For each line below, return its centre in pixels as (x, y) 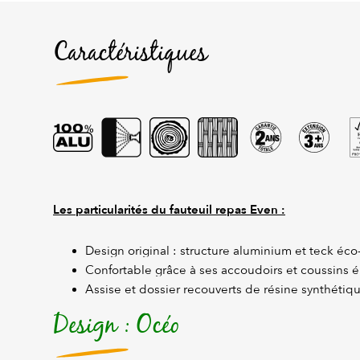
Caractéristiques (130, 54)
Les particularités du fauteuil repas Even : (169, 210)
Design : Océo (117, 326)
